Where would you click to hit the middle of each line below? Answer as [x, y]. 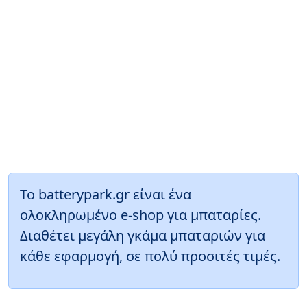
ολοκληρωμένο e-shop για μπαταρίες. [140, 214]
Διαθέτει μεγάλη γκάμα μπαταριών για [143, 235]
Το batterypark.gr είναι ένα [106, 194]
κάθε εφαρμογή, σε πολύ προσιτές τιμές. [150, 256]
